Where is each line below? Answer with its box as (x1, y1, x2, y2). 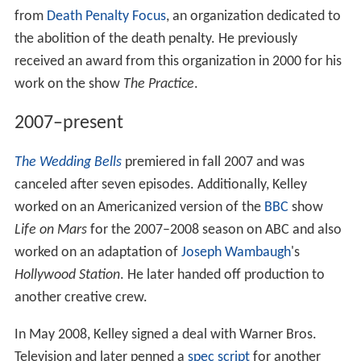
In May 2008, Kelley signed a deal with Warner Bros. (14, 327, 317, 343)
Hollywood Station (14, 268, 120, 284)
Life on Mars (14, 222, 87, 239)
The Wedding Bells (14, 155, 122, 171)
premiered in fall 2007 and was (121, 155, 305, 171)
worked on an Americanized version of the (14, 200, 264, 216)
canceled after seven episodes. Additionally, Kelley (14, 177, 307, 193)
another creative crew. (14, 290, 147, 306)
